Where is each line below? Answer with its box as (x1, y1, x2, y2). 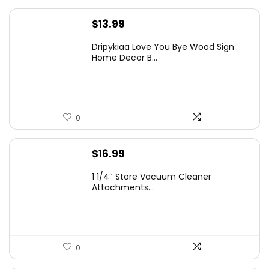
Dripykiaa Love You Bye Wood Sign (92, 40, 234, 53)
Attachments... (92, 181, 154, 193)
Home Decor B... (92, 51, 157, 64)
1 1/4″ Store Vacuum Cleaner (92, 170, 211, 183)
